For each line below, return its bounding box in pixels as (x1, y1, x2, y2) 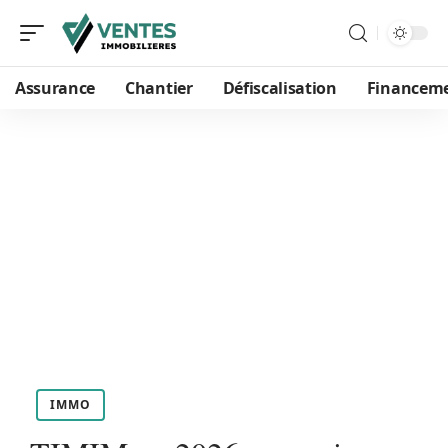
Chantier (125, 77, 193, 99)
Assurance (15, 77, 96, 99)
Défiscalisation (222, 77, 337, 99)
